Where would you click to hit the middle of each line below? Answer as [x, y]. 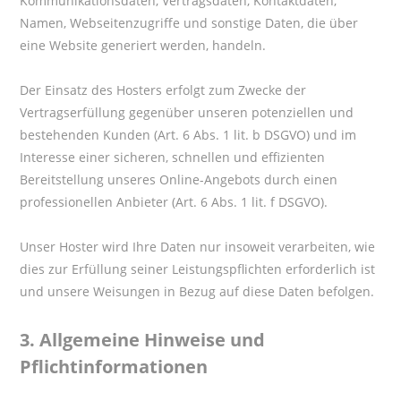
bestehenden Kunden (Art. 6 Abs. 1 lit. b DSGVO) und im [188, 134]
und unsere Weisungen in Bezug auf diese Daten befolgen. [197, 291]
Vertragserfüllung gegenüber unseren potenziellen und [187, 112]
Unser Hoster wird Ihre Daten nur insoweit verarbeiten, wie [198, 246]
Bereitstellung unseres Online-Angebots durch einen [179, 179]
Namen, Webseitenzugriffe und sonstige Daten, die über [189, 22]
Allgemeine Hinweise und [153, 339]
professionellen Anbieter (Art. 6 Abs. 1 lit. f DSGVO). [174, 201]
